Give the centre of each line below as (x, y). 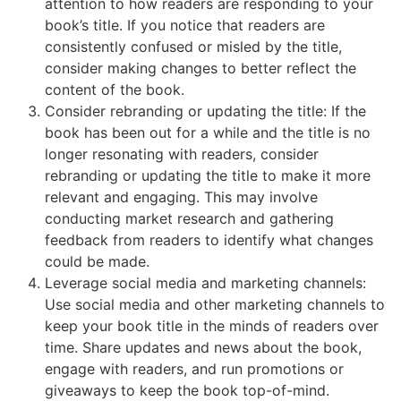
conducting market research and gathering (189, 219)
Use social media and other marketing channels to (215, 305)
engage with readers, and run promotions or (194, 369)
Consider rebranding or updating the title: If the (205, 111)
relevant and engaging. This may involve (181, 197)
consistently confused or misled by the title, (193, 47)
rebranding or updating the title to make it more (208, 176)
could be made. (99, 262)
